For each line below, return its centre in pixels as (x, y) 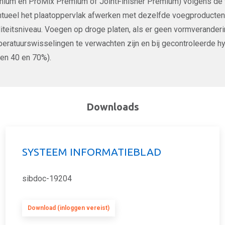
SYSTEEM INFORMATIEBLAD (92, 152)
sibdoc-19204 (47, 179)
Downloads (113, 107)
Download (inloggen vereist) (69, 208)
